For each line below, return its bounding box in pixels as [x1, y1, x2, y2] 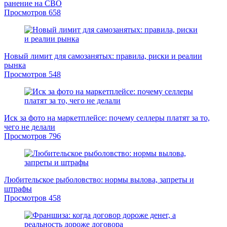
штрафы [4, 184, 32, 194]
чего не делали [4, 123, 55, 132]
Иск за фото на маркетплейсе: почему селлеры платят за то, [4, 113, 210, 123]
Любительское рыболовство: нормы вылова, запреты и [4, 175, 194, 184]
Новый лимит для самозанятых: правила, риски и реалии [4, 52, 202, 61]
